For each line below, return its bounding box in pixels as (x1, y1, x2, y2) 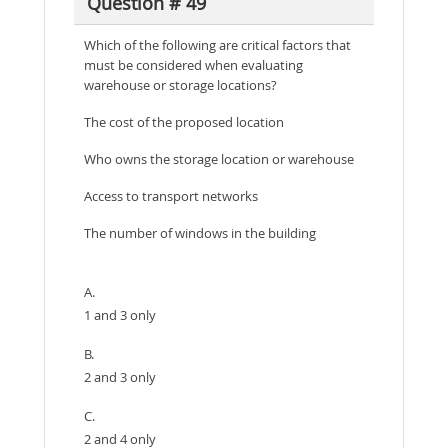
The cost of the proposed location (84, 112, 284, 131)
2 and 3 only (84, 367, 156, 386)
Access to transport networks (84, 186, 258, 205)
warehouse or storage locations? (84, 75, 277, 94)
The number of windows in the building (84, 223, 316, 242)
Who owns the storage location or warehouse (84, 149, 354, 168)
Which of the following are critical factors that (84, 35, 351, 54)
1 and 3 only (84, 305, 156, 324)
